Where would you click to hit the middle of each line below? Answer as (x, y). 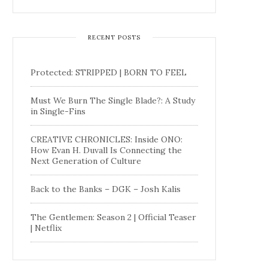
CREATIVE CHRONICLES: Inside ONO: (106, 139)
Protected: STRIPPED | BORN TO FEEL (109, 72)
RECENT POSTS (114, 37)
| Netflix (46, 228)
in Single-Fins (58, 111)
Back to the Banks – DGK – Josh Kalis (106, 189)
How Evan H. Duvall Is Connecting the (106, 150)
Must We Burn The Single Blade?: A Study (113, 100)
